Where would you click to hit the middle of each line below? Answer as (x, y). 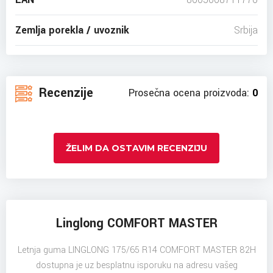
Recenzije (64, 93)
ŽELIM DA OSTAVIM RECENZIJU (136, 148)
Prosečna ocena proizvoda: (190, 93)
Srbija (246, 30)
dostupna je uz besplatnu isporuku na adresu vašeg (136, 265)
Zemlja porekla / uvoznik (72, 30)
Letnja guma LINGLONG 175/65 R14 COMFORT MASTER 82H (136, 250)
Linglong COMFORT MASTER (136, 223)
